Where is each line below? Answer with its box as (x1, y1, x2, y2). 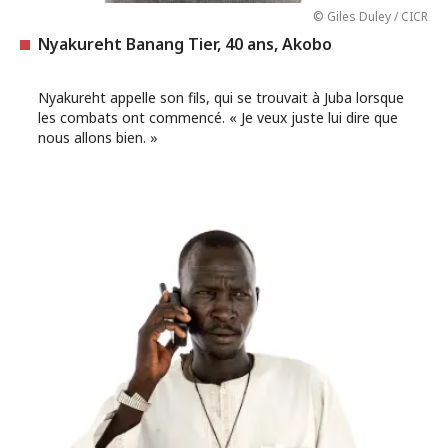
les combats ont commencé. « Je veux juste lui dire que (38, 107, 398, 127)
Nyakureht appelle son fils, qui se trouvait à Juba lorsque (38, 87, 404, 107)
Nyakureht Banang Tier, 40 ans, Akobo (38, 32, 332, 55)
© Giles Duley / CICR (313, 7, 428, 25)
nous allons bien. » (38, 127, 158, 147)
